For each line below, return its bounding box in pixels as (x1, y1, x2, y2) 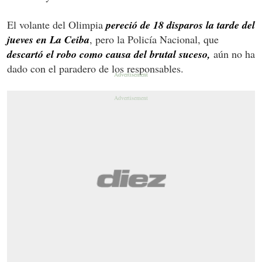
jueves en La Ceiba (7, 32, 89, 47)
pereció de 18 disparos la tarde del (106, 17, 255, 32)
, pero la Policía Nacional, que (89, 32, 219, 46)
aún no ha (211, 46, 255, 61)
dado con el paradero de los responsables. (7, 61, 184, 75)
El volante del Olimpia (7, 17, 106, 32)
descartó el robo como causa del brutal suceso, (7, 46, 211, 61)
